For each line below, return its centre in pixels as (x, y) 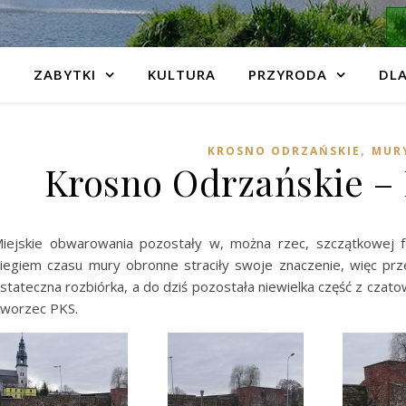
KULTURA (181, 74)
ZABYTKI (64, 74)
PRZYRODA (287, 74)
